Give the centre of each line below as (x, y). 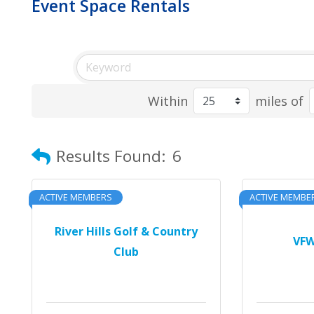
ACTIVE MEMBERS (76, 197)
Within (168, 101)
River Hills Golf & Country (126, 231)
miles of (280, 101)
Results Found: (111, 156)
